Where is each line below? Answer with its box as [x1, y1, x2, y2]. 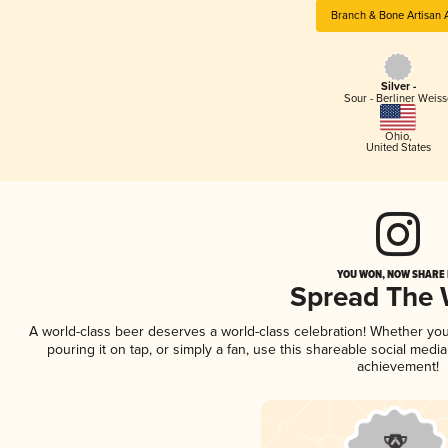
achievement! [357, 357, 439, 375]
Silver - [380, 80, 416, 95]
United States [365, 140, 431, 154]
